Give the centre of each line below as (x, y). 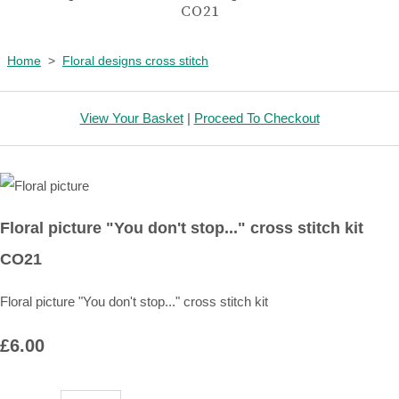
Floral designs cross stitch (135, 61)
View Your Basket (131, 118)
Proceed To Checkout (256, 118)
